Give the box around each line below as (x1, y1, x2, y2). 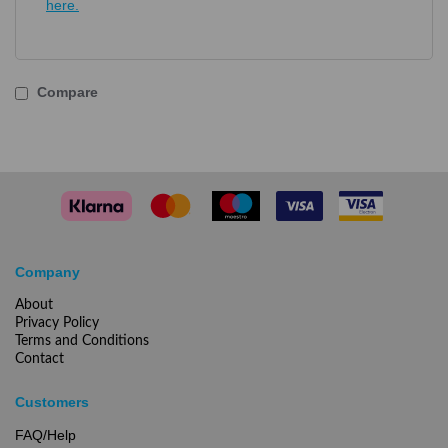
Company (15, 264, 84, 280)
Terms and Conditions (15, 334, 149, 348)
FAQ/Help (15, 427, 76, 443)
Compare (33, 84, 98, 100)
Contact (15, 352, 64, 366)
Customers (15, 394, 89, 410)
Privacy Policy (15, 316, 99, 330)
